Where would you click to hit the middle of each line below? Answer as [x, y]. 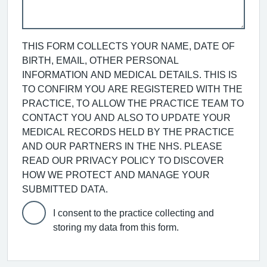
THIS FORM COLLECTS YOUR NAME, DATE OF [128, 46]
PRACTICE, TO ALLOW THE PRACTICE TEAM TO [133, 103]
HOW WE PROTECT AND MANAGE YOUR [116, 174]
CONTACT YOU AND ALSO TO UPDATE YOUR [126, 117]
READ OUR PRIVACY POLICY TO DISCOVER [123, 160]
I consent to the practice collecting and [133, 212]
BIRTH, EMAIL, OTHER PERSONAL [100, 60]
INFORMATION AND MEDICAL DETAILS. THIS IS [130, 74]
